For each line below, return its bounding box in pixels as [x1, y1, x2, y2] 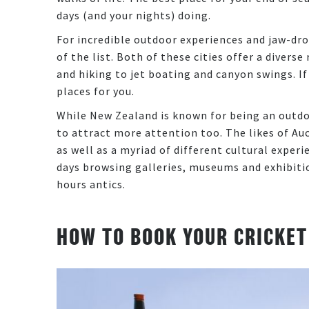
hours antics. [57, 177, 128, 191]
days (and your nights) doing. [57, 8, 214, 22]
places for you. [57, 83, 137, 98]
